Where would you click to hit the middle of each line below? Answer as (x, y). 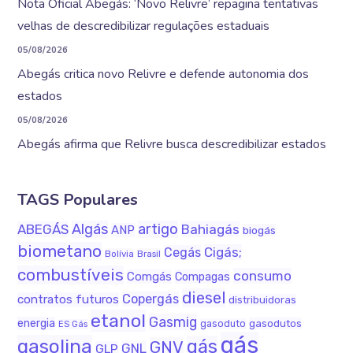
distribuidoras (263, 300)
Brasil (149, 254)
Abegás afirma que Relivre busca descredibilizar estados (172, 144)
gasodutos (276, 323)
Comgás (150, 277)
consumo (263, 276)
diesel (204, 298)
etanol (119, 321)
